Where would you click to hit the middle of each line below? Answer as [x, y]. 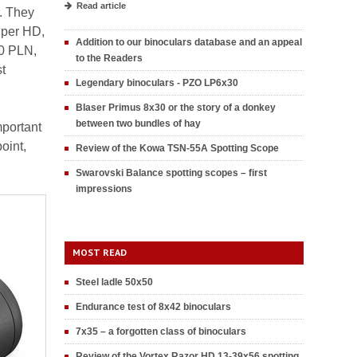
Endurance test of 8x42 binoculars [153, 307]
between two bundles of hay [138, 124]
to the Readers [109, 58]
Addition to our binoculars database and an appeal [189, 42]
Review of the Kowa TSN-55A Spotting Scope [177, 148]
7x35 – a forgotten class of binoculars [161, 331]
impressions [104, 189]
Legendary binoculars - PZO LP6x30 [157, 83]
